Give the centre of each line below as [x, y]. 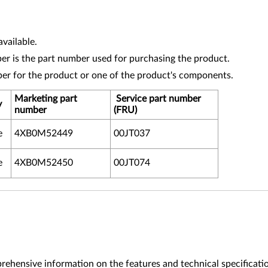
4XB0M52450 [44, 163]
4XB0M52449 [44, 133]
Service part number [157, 99]
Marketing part [46, 99]
